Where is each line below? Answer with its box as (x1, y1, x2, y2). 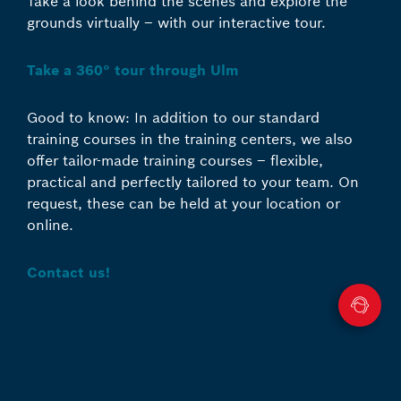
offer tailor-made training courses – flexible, (27, 150, 323, 169)
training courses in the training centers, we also (27, 129, 353, 148)
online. (27, 215, 73, 234)
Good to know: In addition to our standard (27, 107, 320, 126)
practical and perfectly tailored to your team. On (27, 172, 359, 191)
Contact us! (27, 262, 110, 281)
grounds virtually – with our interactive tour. (27, 13, 326, 31)
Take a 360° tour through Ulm (27, 60, 238, 79)
